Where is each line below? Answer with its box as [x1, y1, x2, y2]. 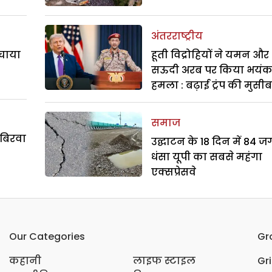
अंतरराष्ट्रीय [151, 29, 203, 44]
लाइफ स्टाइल [133, 254, 196, 268]
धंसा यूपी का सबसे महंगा [151, 150, 262, 165]
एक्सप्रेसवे [151, 165, 196, 180]
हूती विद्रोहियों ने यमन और [151, 48, 269, 63]
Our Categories [8, 229, 85, 244]
